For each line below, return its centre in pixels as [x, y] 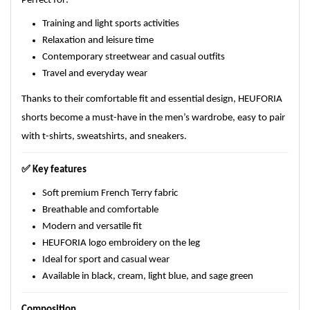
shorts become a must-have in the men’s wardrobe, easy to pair [153, 118]
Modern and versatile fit [92, 227]
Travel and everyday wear [95, 74]
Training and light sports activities [111, 24]
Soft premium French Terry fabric [110, 193]
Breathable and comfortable [100, 210]
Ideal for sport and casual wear [106, 260]
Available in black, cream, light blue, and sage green [148, 276]
